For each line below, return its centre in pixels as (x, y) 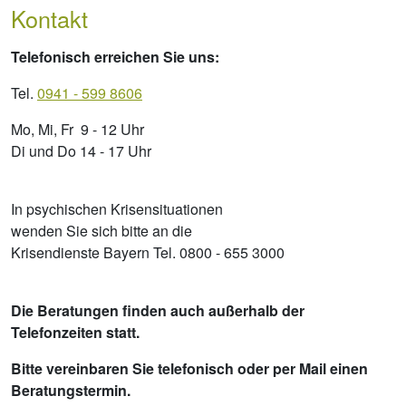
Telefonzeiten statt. (75, 332)
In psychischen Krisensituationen (117, 208)
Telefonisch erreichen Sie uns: (115, 56)
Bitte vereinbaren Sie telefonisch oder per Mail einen (189, 368)
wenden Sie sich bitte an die (101, 230)
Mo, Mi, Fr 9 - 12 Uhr (83, 129)
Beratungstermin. (71, 390)
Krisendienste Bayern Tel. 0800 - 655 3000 (148, 252)
